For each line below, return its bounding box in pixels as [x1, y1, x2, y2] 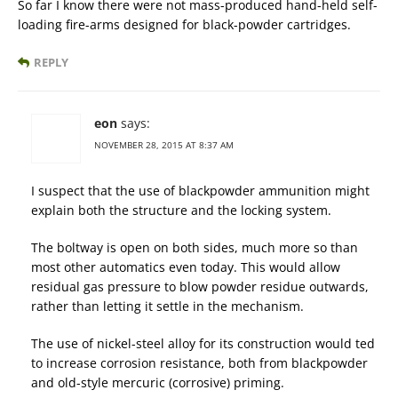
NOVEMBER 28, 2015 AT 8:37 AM [94, 139, 234, 152]
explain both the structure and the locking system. [31, 202, 331, 219]
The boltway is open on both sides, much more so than [31, 239, 358, 257]
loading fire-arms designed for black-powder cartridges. [18, 16, 351, 34]
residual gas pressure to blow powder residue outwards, [31, 278, 369, 296]
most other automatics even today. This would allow [31, 259, 340, 276]
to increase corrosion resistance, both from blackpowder [31, 354, 368, 372]
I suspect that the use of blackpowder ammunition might [31, 182, 370, 200]
